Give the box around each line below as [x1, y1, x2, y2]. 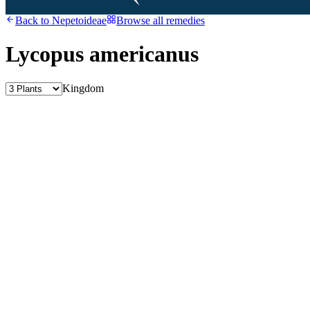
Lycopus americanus [6, 42, 199, 67]
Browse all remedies [116, 15, 205, 26]
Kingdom [62, 82, 104, 94]
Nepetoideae [52, 15, 107, 26]
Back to [15, 15, 52, 26]
